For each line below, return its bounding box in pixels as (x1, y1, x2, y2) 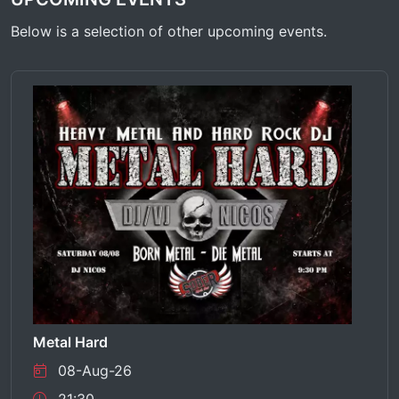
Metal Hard (33, 333, 108, 352)
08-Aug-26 (58, 362, 132, 380)
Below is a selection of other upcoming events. (11, 21, 327, 40)
